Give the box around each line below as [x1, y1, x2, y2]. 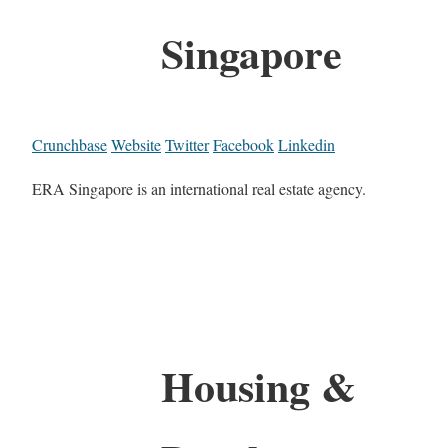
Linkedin [278, 133, 335, 155]
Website [111, 133, 161, 155]
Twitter [165, 133, 209, 155]
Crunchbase [32, 133, 107, 155]
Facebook [213, 133, 274, 155]
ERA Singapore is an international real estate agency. [32, 177, 366, 199]
